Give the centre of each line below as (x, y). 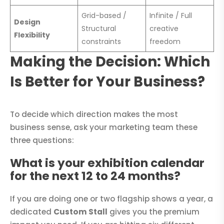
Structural (99, 29)
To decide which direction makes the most (94, 114)
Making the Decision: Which (110, 62)
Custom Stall (80, 211)
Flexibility (32, 35)
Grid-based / (104, 16)
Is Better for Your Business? (107, 82)
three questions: (42, 140)
